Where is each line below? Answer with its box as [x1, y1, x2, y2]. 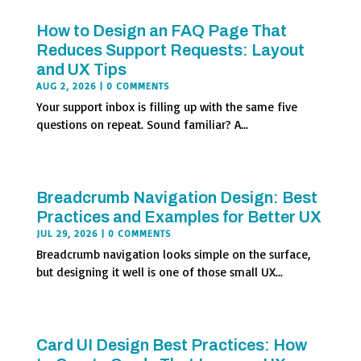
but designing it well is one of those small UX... [35, 264, 283, 280]
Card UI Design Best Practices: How [35, 336, 307, 355]
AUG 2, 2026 [35, 80, 97, 93]
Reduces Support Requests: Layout [35, 41, 305, 60]
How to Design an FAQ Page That [35, 22, 287, 40]
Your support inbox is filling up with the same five [35, 99, 297, 115]
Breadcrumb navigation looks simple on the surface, [35, 247, 310, 263]
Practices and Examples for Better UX [35, 208, 322, 226]
